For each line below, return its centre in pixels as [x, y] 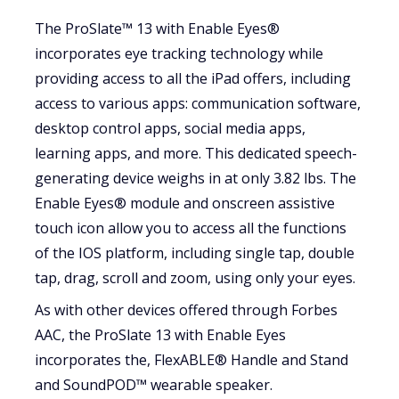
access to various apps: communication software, [198, 104]
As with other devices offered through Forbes [187, 309]
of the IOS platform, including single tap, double [195, 253]
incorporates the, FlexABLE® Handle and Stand [192, 359]
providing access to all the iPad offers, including [193, 79]
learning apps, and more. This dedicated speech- [196, 154]
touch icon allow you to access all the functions [191, 228]
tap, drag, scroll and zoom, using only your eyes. [195, 278]
